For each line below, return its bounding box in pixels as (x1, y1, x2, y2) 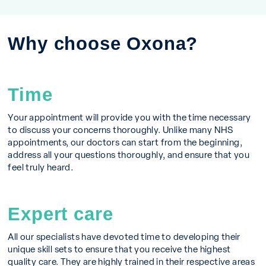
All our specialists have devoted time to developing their (8, 230, 240, 242)
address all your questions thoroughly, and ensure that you (8, 148, 250, 160)
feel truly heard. (8, 160, 74, 172)
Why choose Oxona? (8, 32, 198, 53)
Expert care (8, 202, 113, 223)
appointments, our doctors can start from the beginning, (8, 135, 243, 147)
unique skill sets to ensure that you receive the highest (8, 242, 231, 254)
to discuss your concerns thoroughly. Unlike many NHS (8, 123, 233, 135)
